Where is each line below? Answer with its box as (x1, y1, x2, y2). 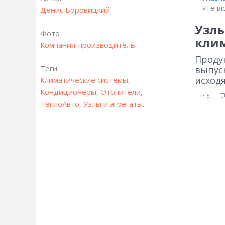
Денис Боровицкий (40, 5, 110, 15)
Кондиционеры (40, 87, 96, 97)
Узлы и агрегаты (83, 99, 143, 109)
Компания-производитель (40, 40, 135, 50)
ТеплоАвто (40, 99, 79, 109)
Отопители (100, 87, 141, 97)
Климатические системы (40, 75, 128, 85)
